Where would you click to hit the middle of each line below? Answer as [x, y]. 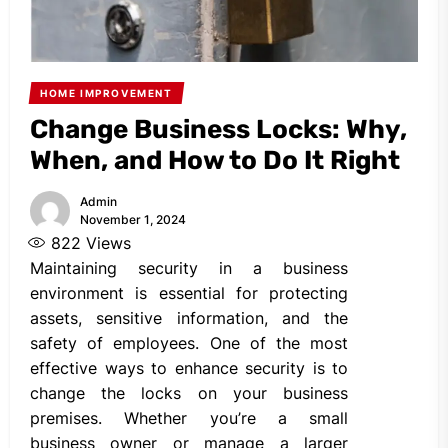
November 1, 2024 [133, 220]
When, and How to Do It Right [215, 161]
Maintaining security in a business [189, 268]
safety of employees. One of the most [189, 343]
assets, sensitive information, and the [189, 318]
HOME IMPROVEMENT [106, 93]
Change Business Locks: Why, [218, 130]
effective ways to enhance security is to [189, 368]
